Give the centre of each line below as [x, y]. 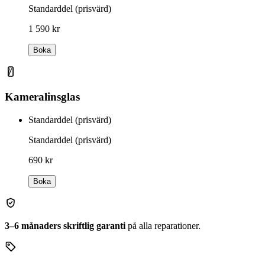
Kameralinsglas [42, 97]
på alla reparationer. [163, 225]
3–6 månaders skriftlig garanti [65, 225]
